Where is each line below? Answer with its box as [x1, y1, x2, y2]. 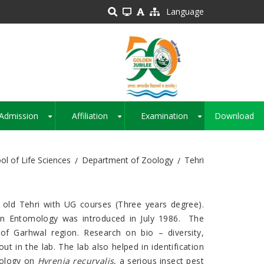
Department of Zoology [82, 154, 173, 166]
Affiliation [71, 110, 108, 122]
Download [214, 110, 255, 122]
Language [166, 6, 204, 17]
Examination [141, 110, 189, 122]
